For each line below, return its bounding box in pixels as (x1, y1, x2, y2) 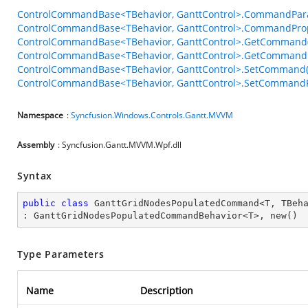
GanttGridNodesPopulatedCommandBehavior (34, 210, 243, 221)
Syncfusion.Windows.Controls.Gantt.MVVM (71, 109, 233, 121)
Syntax (17, 169, 53, 182)
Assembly (17, 139, 54, 151)
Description (140, 284, 193, 297)
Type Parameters (17, 247, 104, 261)
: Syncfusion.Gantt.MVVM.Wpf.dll (58, 139, 181, 151)
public (23, 198, 56, 208)
